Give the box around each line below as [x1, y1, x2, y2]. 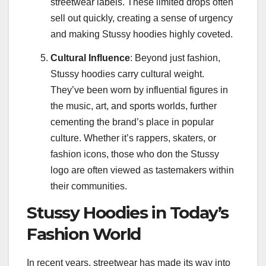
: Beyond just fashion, [130, 52, 220, 63]
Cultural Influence [50, 52, 130, 63]
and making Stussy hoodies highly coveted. [50, 28, 233, 39]
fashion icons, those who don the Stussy [50, 148, 219, 159]
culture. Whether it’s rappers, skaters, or [50, 132, 216, 143]
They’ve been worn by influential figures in [50, 84, 228, 95]
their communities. [50, 180, 127, 191]
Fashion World [27, 223, 141, 244]
